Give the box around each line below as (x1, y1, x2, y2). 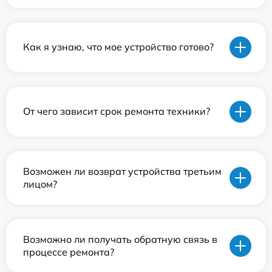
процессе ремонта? (23, 245, 114, 258)
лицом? (23, 177, 57, 190)
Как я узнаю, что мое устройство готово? (23, 41, 214, 53)
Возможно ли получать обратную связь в (23, 233, 217, 245)
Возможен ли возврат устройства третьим (23, 165, 222, 177)
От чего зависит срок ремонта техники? (23, 105, 210, 118)
